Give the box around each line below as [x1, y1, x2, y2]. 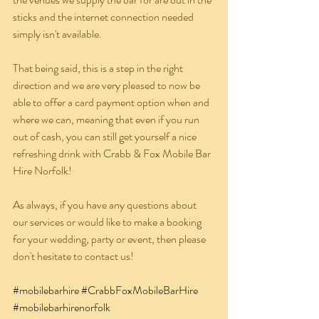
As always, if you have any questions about [13, 197, 199, 214]
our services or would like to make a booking [13, 214, 204, 231]
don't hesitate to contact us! [13, 248, 134, 265]
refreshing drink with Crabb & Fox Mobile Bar [13, 145, 213, 162]
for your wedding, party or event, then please [13, 231, 208, 248]
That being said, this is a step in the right [13, 60, 185, 77]
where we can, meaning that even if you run [13, 111, 202, 128]
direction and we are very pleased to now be [13, 77, 202, 94]
